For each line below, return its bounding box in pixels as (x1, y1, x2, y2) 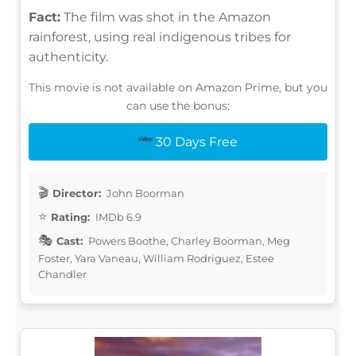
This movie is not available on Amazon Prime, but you (29, 79, 327, 95)
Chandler (38, 267, 87, 281)
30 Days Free (155, 133, 238, 149)
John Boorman (104, 186, 184, 199)
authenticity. (29, 48, 108, 64)
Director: (52, 186, 101, 199)
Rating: (51, 210, 90, 223)
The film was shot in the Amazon (60, 9, 271, 25)
